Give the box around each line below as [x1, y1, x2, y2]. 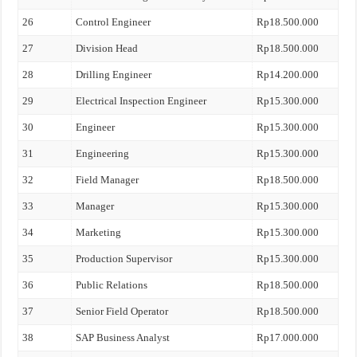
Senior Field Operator [76, 305, 169, 317]
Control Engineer [76, 16, 151, 28]
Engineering [76, 147, 130, 159]
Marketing [76, 226, 122, 238]
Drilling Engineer [76, 69, 152, 80]
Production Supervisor [76, 253, 173, 265]
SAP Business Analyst [76, 331, 171, 343]
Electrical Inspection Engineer [76, 95, 207, 107]
